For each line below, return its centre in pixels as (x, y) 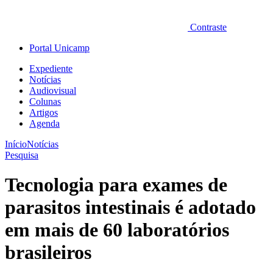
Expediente (51, 69)
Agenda (44, 123)
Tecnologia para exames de (116, 185)
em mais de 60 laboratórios (117, 230)
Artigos (44, 112)
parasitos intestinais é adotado (130, 207)
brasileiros (48, 253)
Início (16, 144)
